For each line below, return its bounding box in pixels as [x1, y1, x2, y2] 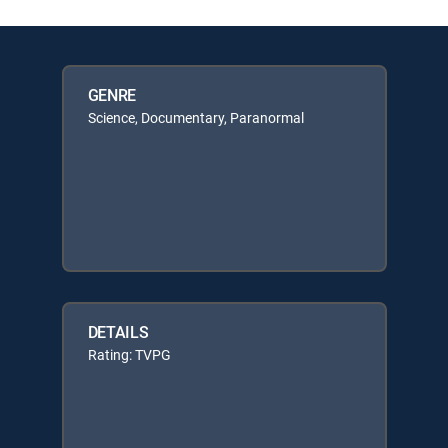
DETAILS [87, 321, 149, 343]
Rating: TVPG [87, 345, 171, 364]
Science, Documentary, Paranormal [87, 108, 304, 127]
